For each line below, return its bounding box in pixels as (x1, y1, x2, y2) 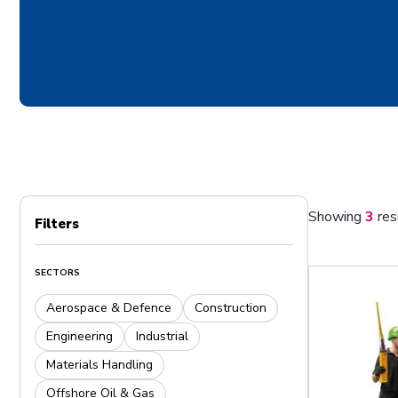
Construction (195, 299, 267, 316)
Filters (35, 215, 79, 233)
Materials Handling (46, 356, 153, 373)
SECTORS (35, 267, 80, 279)
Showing (308, 206, 365, 227)
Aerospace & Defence (46, 299, 171, 316)
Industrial (136, 328, 188, 345)
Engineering (46, 328, 113, 345)
